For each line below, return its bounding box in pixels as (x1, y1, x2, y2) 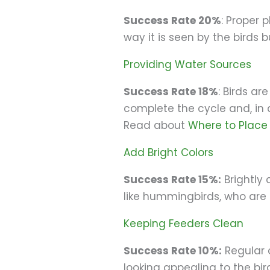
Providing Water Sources (124, 57, 255, 72)
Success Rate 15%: (124, 172, 222, 187)
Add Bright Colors (124, 145, 217, 160)
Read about (124, 118, 189, 133)
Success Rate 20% (124, 13, 222, 28)
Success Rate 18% (124, 84, 219, 99)
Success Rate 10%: (124, 243, 222, 259)
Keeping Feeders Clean (124, 216, 244, 231)
